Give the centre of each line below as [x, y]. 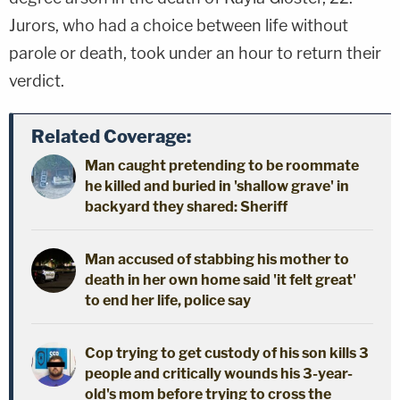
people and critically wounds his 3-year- [219, 373]
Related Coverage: [111, 136]
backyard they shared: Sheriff [186, 206]
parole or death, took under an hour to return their [195, 53]
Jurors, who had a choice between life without [179, 25]
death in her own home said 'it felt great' [221, 279]
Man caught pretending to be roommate [222, 165]
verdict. [37, 80]
